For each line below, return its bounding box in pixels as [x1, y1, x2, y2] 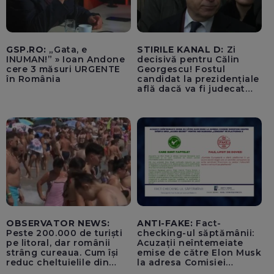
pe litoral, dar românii [6, 237, 111, 248]
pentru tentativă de [137, 93, 232, 105]
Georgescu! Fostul [137, 64, 226, 75]
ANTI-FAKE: [137, 217, 193, 229]
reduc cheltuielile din [6, 256, 109, 268]
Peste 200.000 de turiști [6, 227, 123, 239]
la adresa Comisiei [137, 256, 226, 268]
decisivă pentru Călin [137, 54, 240, 65]
